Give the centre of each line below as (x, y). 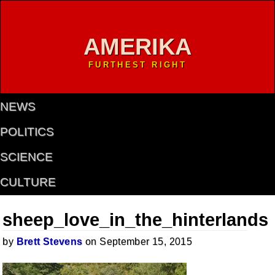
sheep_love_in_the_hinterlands (136, 219)
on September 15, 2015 (137, 241)
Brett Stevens (49, 241)
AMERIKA (137, 46)
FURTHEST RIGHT (137, 64)
